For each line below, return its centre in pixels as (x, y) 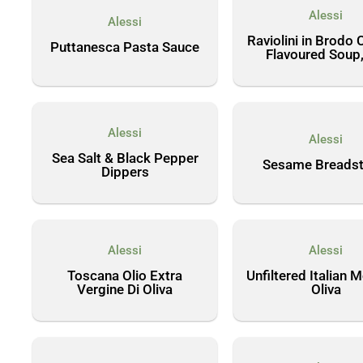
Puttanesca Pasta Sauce (125, 47)
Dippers (125, 171)
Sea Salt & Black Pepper (125, 158)
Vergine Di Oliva (125, 289)
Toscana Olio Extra (125, 275)
